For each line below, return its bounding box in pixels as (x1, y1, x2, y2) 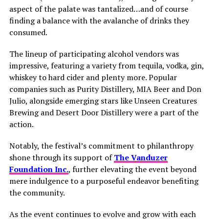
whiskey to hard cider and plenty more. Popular (9, 71, 177, 83)
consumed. (9, 26, 47, 38)
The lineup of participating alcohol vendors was (9, 48, 179, 59)
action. (9, 118, 34, 130)
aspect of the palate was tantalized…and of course (9, 3, 188, 14)
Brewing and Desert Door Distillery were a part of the (9, 107, 198, 118)
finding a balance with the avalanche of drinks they (9, 15, 189, 26)
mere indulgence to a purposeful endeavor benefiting (9, 175, 198, 186)
